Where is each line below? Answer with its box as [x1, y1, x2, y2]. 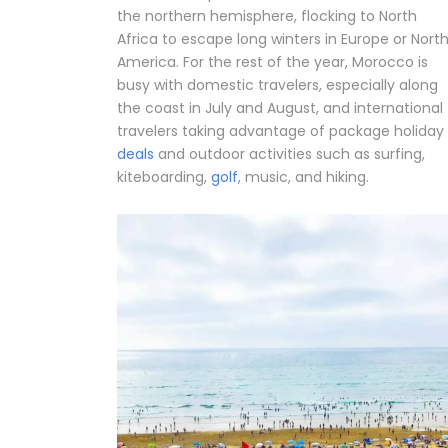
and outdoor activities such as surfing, [154, 144, 425, 165]
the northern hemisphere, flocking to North [117, 6, 417, 27]
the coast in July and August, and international [117, 98, 443, 119]
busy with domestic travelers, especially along [117, 75, 438, 96]
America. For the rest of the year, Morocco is [117, 52, 428, 73]
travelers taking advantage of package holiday [117, 121, 444, 142]
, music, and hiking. [238, 167, 369, 188]
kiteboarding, [117, 167, 211, 188]
